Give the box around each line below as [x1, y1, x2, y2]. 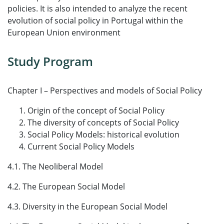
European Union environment [7, 27, 120, 38]
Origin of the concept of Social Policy [27, 105, 164, 116]
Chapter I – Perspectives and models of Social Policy [7, 85, 202, 96]
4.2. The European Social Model [7, 181, 125, 192]
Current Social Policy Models [27, 141, 134, 152]
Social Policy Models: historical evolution [27, 129, 179, 140]
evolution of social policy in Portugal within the [7, 15, 183, 26]
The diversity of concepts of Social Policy [27, 117, 179, 128]
